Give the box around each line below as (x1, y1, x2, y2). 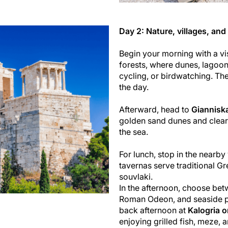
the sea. (119, 126, 148, 137)
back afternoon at (119, 205, 188, 215)
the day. (119, 81, 149, 92)
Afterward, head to (119, 104, 191, 115)
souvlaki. (119, 171, 153, 182)
